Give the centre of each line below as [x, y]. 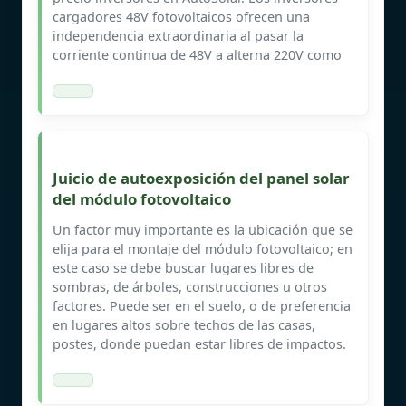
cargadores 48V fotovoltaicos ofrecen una [181, 16]
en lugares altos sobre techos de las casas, [184, 324]
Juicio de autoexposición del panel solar [201, 178]
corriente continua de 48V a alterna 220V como [197, 54]
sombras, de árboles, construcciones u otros [190, 286]
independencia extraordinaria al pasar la [178, 35]
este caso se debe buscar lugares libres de [183, 267]
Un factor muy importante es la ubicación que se [203, 229]
